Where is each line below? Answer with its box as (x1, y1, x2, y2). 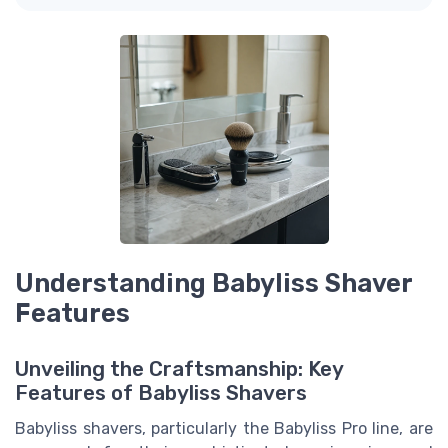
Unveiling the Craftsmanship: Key (15, 356, 343, 381)
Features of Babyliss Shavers (15, 380, 307, 405)
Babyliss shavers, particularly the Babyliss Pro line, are (15, 418, 433, 438)
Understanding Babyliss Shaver (15, 267, 412, 298)
